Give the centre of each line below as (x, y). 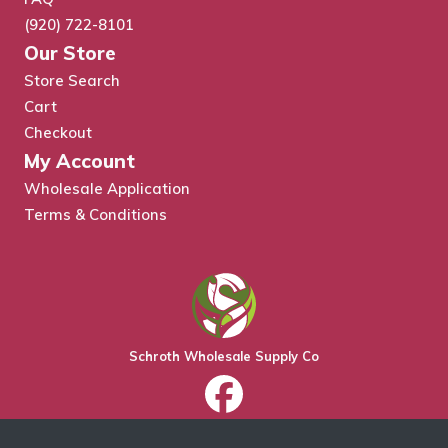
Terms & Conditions (95, 214)
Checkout (58, 132)
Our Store (70, 53)
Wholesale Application (107, 188)
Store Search (72, 80)
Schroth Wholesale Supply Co (224, 356)
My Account (79, 161)
